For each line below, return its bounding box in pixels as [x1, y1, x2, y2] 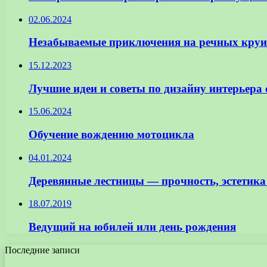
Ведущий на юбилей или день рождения [29, 221, 236, 234]
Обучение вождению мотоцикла [29, 128, 194, 141]
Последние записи [5, 244, 80, 255]
